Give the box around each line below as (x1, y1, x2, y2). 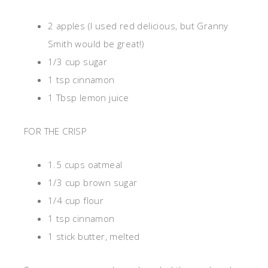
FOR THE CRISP (24, 125, 87, 137)
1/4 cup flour (48, 194, 104, 206)
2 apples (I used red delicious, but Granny (48, 20, 229, 32)
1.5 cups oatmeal (48, 159, 123, 170)
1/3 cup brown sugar (48, 176, 138, 188)
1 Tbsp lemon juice (48, 92, 129, 103)
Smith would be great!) (48, 38, 145, 50)
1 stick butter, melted (48, 230, 140, 242)
